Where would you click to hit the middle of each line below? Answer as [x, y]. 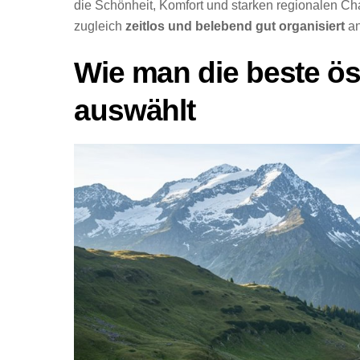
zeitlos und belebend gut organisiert [235, 27]
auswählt [135, 111]
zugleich [100, 27]
